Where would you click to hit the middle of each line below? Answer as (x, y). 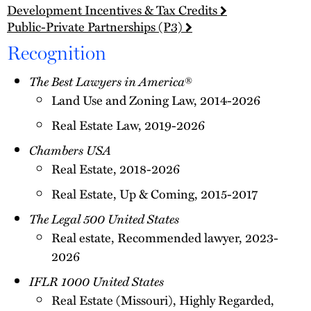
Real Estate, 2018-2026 (116, 169)
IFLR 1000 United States (96, 281)
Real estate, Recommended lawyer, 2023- (165, 237)
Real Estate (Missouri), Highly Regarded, (163, 300)
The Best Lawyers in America (107, 81)
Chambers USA (70, 150)
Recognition (57, 53)
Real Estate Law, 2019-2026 (128, 125)
